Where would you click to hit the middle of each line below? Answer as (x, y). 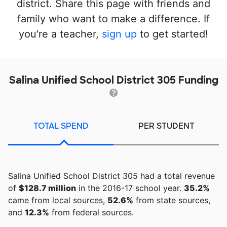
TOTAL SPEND (61, 126)
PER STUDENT (166, 126)
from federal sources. (91, 212)
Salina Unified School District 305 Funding (113, 80)
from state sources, (172, 200)
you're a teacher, (60, 34)
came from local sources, (58, 200)
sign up (119, 34)
